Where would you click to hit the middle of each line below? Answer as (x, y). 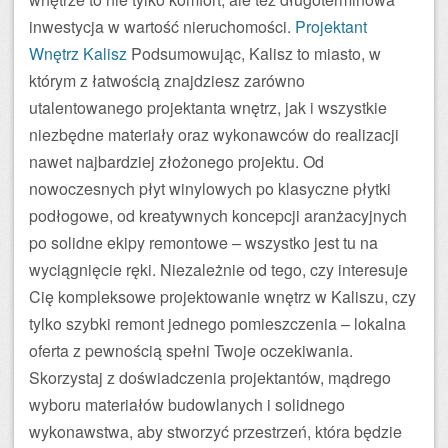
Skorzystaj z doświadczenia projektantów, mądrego (210, 377)
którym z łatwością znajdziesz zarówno (167, 80)
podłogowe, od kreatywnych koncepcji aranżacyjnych (218, 215)
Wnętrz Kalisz (78, 53)
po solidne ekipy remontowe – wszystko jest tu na (203, 242)
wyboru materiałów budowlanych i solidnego (187, 404)
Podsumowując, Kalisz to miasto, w (254, 53)
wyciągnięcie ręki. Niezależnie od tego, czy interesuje (218, 269)
